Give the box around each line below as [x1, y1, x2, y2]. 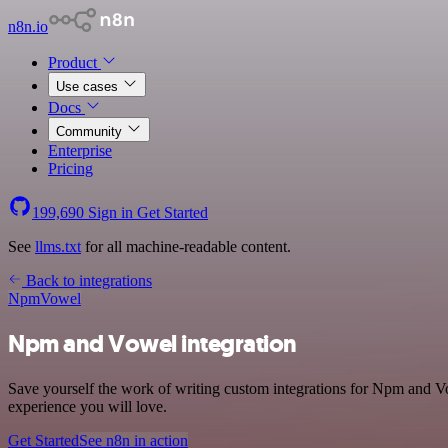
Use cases [56, 79, 122, 94]
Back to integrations [22, 272, 152, 289]
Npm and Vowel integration [8, 327, 297, 360]
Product [48, 54, 101, 71]
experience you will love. [8, 397, 167, 415]
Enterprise [48, 142, 112, 159]
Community [56, 124, 126, 139]
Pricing [48, 160, 93, 177]
